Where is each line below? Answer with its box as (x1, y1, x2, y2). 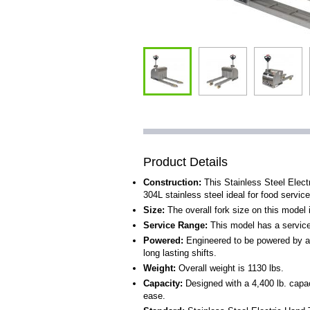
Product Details (143, 155, 228, 170)
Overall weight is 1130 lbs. (176, 263, 284, 274)
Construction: (143, 177, 201, 188)
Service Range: (143, 220, 208, 231)
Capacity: (143, 278, 183, 289)
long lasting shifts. (143, 248, 217, 259)
